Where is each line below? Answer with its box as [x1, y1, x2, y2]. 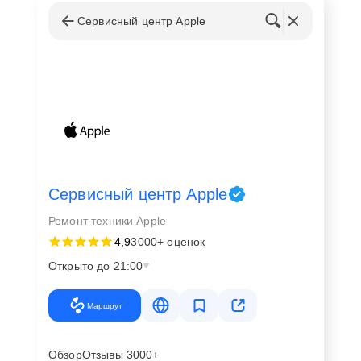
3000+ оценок [131, 235, 205, 248]
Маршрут [86, 301, 122, 310]
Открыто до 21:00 [48, 259, 143, 272]
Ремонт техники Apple [48, 214, 166, 227]
